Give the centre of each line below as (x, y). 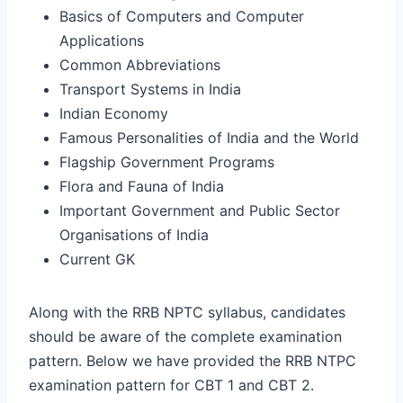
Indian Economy (114, 113)
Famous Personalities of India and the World (209, 137)
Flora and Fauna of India (142, 186)
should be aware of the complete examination (185, 336)
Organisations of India (134, 234)
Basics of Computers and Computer (182, 16)
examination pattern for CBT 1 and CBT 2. (171, 385)
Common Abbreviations (140, 64)
